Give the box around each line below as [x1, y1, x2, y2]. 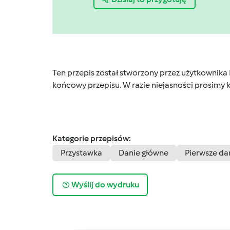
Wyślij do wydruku [71, 180, 139, 190]
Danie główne [119, 147, 168, 158]
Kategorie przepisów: [52, 133, 131, 143]
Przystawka [61, 147, 102, 158]
